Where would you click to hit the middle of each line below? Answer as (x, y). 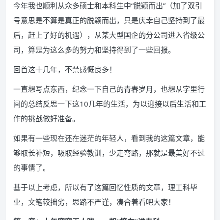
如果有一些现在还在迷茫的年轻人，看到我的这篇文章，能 (109, 138)
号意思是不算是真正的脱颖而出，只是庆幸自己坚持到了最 (109, 20)
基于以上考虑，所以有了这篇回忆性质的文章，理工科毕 (105, 187)
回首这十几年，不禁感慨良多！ (65, 69)
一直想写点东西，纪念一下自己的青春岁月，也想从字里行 (109, 89)
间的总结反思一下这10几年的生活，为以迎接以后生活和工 (110, 104)
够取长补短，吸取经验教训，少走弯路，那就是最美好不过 (109, 153)
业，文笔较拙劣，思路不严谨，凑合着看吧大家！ (94, 202)
